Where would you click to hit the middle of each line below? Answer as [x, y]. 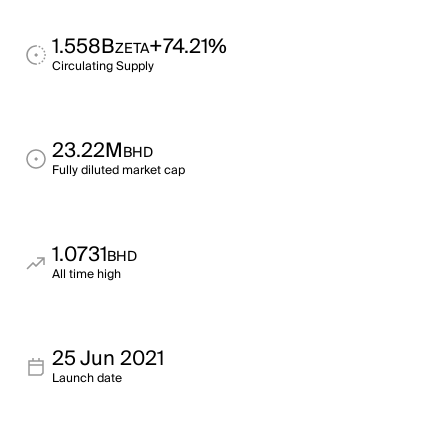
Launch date [87, 378]
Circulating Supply [103, 66]
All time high [86, 274]
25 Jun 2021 [108, 359]
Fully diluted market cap [118, 170]
